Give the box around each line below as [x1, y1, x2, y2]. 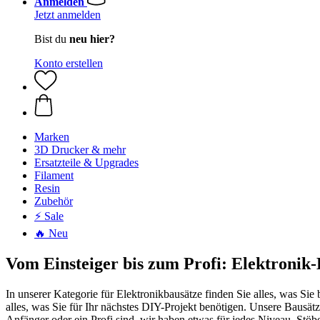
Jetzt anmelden [34, 9, 101, 21]
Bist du [34, 33, 69, 45]
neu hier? [69, 33, 115, 45]
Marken [34, 131, 69, 143]
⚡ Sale [34, 210, 64, 222]
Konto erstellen [34, 57, 103, 69]
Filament [34, 169, 74, 181]
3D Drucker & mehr [34, 144, 126, 156]
